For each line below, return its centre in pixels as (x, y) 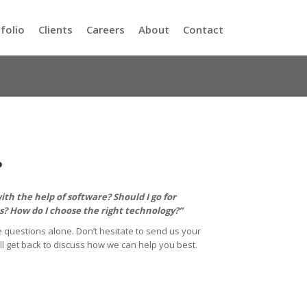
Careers (106, 29)
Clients (56, 29)
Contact (203, 29)
